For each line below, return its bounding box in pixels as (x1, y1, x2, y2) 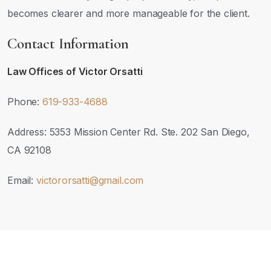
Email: (7, 174, 36, 186)
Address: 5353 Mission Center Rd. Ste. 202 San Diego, (7, 126, 250, 138)
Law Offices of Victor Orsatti (7, 65, 143, 77)
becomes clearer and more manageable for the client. (7, 7, 250, 19)
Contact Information (7, 34, 129, 53)
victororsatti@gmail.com (36, 174, 144, 186)
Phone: (7, 96, 42, 108)
